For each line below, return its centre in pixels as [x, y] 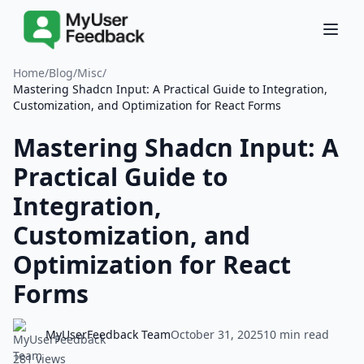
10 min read [296, 334]
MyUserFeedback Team [108, 334]
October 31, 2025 [217, 334]
